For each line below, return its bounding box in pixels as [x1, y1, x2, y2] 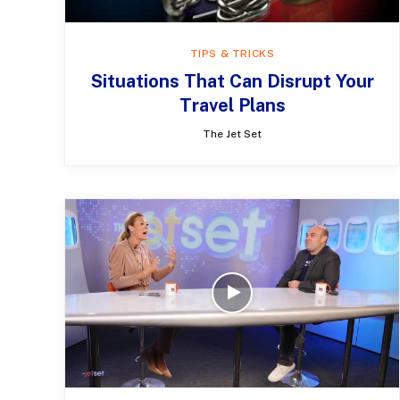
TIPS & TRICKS [189, 47, 275, 61]
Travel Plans [179, 95, 286, 117]
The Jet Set [203, 128, 262, 141]
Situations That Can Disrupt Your [90, 71, 374, 93]
